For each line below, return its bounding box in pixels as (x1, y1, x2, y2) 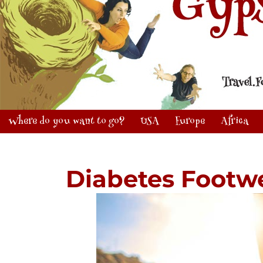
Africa (220, 113, 248, 130)
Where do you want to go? (8, 113, 124, 130)
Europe (174, 113, 205, 130)
